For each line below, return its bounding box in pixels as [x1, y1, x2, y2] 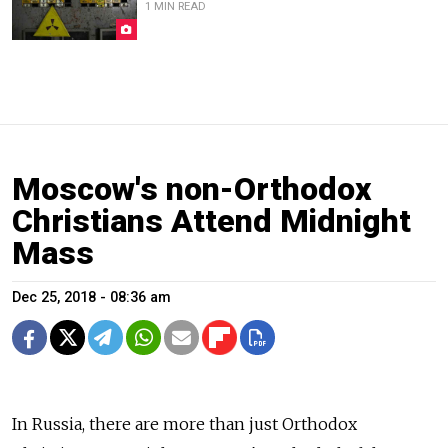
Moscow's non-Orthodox [12, 170, 371, 209]
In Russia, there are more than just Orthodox [12, 414, 357, 435]
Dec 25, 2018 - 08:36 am [12, 289, 171, 307]
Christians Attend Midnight [12, 202, 411, 241]
